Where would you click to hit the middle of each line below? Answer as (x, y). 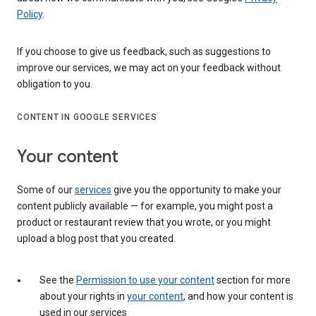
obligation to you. (55, 84)
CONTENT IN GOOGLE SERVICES (87, 117)
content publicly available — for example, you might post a (145, 206)
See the (58, 280)
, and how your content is (238, 296)
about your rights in (83, 296)
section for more (253, 280)
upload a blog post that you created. (96, 238)
